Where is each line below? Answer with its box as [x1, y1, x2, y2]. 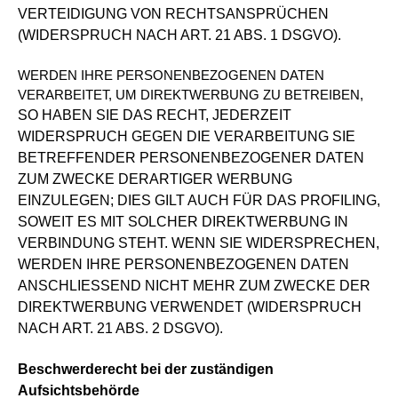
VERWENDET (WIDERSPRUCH [150, 299, 362, 314]
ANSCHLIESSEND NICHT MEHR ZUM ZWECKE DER [18, 278, 370, 293]
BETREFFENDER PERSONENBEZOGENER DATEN [18, 150, 364, 165]
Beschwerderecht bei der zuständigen [18, 362, 274, 377]
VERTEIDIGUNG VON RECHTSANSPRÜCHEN [18, 6, 329, 21]
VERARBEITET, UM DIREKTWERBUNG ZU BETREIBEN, [18, 88, 363, 102]
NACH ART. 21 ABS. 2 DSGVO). [18, 321, 223, 336]
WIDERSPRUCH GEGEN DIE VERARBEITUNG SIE [18, 129, 355, 144]
